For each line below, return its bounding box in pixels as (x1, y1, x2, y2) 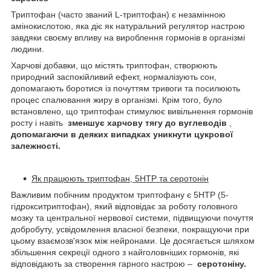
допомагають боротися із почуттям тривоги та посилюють (11, 83, 240, 93)
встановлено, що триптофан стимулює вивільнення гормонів (11, 106, 253, 116)
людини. (11, 44, 44, 54)
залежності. (11, 140, 60, 151)
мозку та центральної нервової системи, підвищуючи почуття (11, 212, 253, 223)
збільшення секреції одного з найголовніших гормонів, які (11, 247, 239, 257)
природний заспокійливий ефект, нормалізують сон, (11, 71, 217, 82)
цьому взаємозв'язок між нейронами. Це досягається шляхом (11, 235, 255, 246)
